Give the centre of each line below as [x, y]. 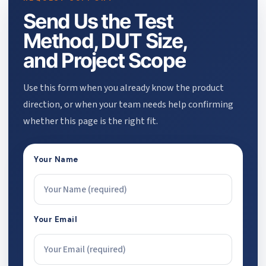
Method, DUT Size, [105, 41]
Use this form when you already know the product [123, 88]
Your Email [56, 220]
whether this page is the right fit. [91, 121]
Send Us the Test [98, 21]
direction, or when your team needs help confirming [128, 105]
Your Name [56, 160]
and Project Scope [104, 61]
